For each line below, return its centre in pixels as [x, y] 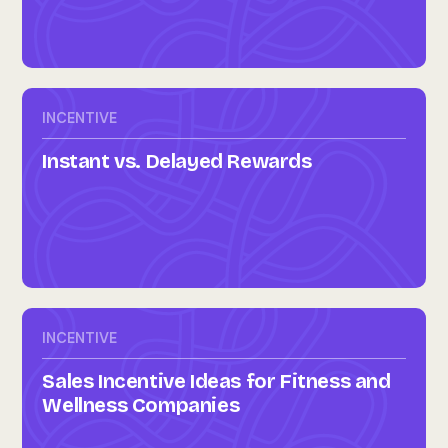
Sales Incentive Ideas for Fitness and [216, 381]
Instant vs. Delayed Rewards [177, 161]
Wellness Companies [141, 405]
